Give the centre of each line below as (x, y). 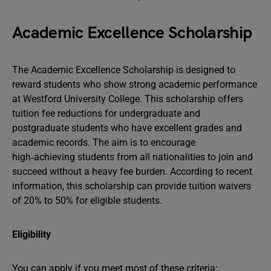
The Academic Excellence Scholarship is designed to (124, 70)
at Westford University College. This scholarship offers (128, 99)
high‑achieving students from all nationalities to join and (132, 157)
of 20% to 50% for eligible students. (87, 201)
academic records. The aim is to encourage (104, 142)
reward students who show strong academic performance (135, 84)
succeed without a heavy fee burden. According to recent (132, 171)
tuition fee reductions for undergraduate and (106, 113)
